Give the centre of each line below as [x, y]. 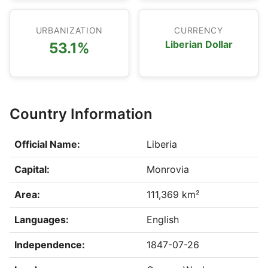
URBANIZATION [69, 30]
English [163, 220]
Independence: [50, 245]
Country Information [81, 114]
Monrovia [168, 169]
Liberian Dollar [199, 44]
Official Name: [47, 144]
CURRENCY [199, 30]
